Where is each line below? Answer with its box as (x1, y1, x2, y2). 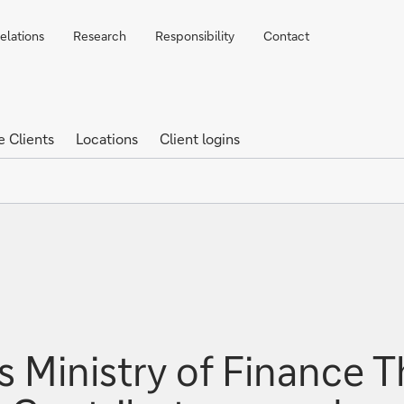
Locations (76, 129, 138, 148)
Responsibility (155, 27, 234, 44)
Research (73, 27, 126, 44)
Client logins (160, 129, 240, 148)
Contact (263, 27, 309, 44)
